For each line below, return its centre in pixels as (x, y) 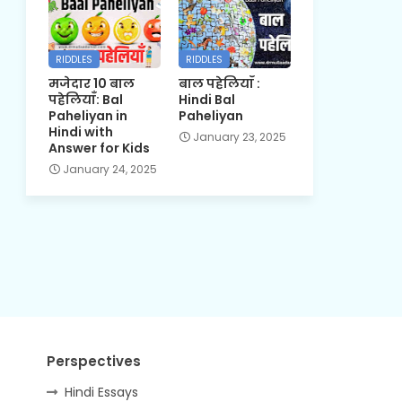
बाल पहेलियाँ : (219, 83)
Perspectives (94, 361)
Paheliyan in (87, 115)
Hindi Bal (206, 99)
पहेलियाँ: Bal (85, 99)
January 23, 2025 (239, 136)
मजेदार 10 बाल (91, 83)
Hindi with (80, 131)
